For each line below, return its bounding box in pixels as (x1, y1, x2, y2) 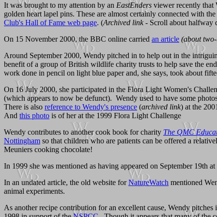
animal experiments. (4, 186, 65, 195)
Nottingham (4, 136, 40, 145)
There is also (4, 102, 45, 111)
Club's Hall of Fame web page (4, 18, 97, 27)
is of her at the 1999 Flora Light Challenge (49, 111, 181, 120)
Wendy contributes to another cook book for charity (4, 127, 163, 136)
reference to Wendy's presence (45, 102, 137, 111)
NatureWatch (128, 178, 169, 186)
